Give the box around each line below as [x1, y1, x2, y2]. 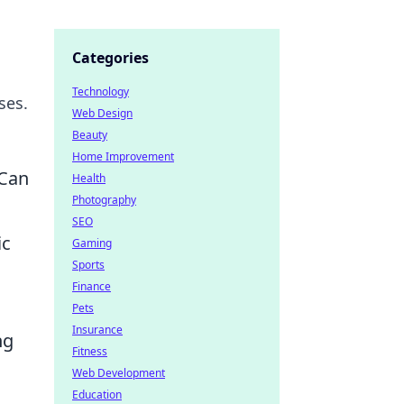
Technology [72, 84, 129, 99]
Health [72, 170, 106, 186]
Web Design [72, 106, 133, 121]
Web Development [72, 365, 165, 381]
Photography [72, 192, 136, 207]
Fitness [72, 344, 107, 359]
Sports [72, 257, 105, 272]
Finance [72, 279, 111, 294]
